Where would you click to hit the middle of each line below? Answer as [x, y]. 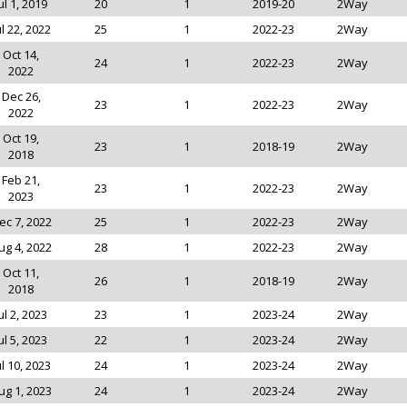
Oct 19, [21, 138]
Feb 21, [21, 180]
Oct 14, [21, 55]
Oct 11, [21, 273]
